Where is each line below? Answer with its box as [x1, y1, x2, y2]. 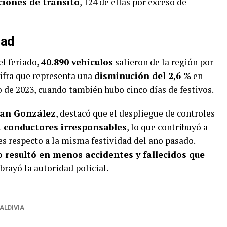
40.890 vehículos [41, 56, 113, 68]
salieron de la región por [113, 56, 213, 68]
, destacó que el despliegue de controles [56, 107, 215, 120]
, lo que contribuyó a [127, 121, 208, 133]
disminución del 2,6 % [94, 70, 191, 82]
